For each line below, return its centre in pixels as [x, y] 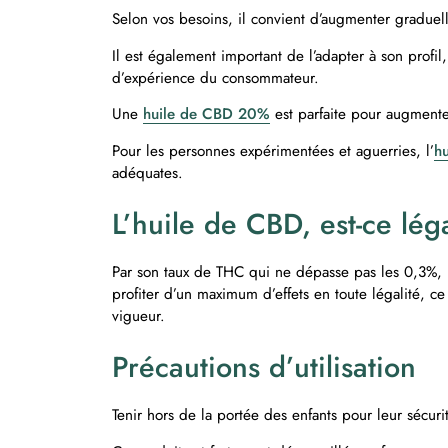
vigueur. [141, 315]
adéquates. [150, 172]
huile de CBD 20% [206, 114]
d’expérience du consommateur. [215, 77]
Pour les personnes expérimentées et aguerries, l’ [273, 150]
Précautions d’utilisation [268, 366]
